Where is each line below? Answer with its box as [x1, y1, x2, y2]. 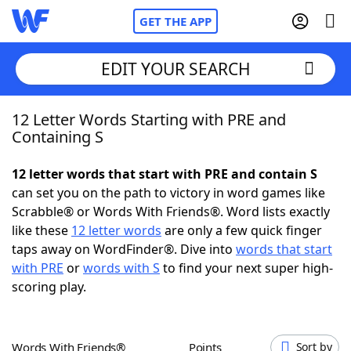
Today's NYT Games [43, 281, 163, 299]
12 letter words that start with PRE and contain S [12, 165, 317, 183]
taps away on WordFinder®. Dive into [12, 241, 236, 258]
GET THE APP [139, 13, 212, 29]
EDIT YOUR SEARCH [100, 57, 251, 80]
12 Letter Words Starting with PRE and [12, 109, 286, 130]
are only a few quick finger [161, 222, 322, 239]
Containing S [12, 126, 103, 147]
